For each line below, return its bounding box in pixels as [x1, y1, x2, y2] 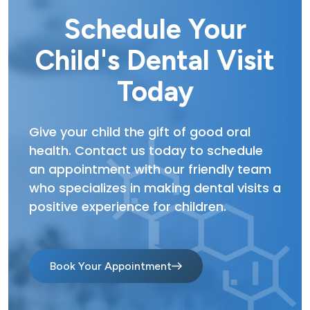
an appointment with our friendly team [29, 161, 271, 178]
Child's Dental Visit [35, 44, 275, 77]
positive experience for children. [29, 198, 226, 215]
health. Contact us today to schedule [29, 142, 263, 159]
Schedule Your [64, 12, 246, 46]
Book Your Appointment [50, 259, 172, 273]
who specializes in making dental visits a [29, 179, 281, 197]
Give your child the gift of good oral [29, 123, 250, 140]
